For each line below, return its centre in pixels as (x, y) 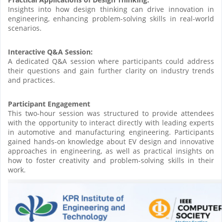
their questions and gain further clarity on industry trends (111, 70)
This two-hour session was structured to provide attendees (111, 113)
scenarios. (26, 28)
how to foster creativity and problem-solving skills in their (111, 160)
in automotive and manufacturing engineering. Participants (111, 132)
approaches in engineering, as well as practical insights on (111, 151)
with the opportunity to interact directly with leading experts (111, 122)
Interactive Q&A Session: (52, 52)
